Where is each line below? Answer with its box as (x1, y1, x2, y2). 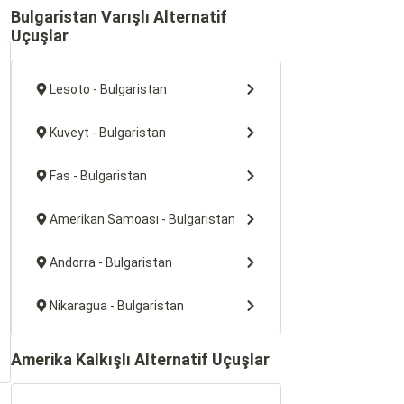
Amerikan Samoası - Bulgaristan (50, 212, 235, 226)
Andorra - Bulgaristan (50, 255, 172, 270)
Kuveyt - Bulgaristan (50, 125, 166, 140)
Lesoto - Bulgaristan (50, 82, 167, 96)
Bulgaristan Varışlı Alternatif (11, 7, 227, 26)
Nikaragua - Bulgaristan (50, 298, 184, 313)
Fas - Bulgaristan (50, 169, 147, 183)
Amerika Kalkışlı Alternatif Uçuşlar (11, 350, 270, 369)
